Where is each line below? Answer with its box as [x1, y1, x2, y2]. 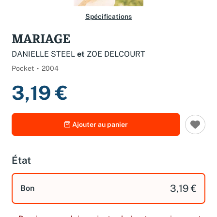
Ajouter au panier [72, 120, 128, 129]
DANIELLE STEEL [12, 49, 75, 59]
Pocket [12, 64, 34, 72]
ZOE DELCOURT [87, 49, 145, 59]
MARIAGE [12, 29, 70, 46]
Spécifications [85, 13, 132, 20]
